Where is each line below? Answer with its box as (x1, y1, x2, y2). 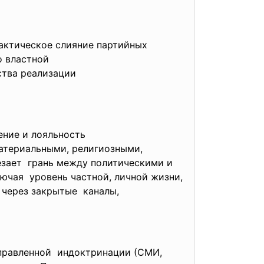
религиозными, (72, 143, 143, 154)
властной (5, 53, 52, 65)
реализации (21, 67, 79, 79)
